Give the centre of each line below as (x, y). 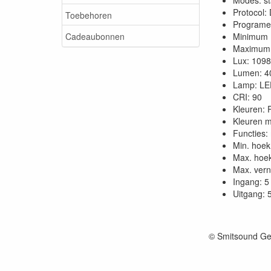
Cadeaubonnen (95, 36)
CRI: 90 (247, 97)
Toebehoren (89, 15)
